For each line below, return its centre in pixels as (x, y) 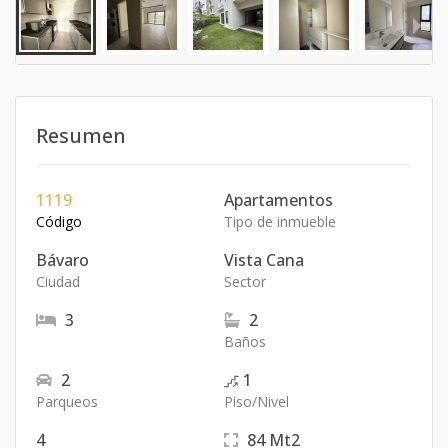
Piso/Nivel (256, 401)
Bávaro (62, 260)
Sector (245, 281)
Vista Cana (264, 260)
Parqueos (67, 401)
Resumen (81, 135)
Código (59, 221)
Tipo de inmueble (280, 221)
